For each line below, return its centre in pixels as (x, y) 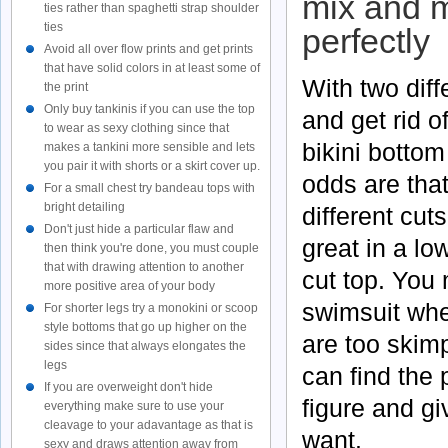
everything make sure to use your (134, 406)
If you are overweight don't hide (128, 387)
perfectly (366, 42)
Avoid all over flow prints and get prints (148, 49)
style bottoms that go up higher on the (145, 327)
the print (66, 87)
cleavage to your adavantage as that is (148, 425)
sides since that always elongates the (145, 346)
